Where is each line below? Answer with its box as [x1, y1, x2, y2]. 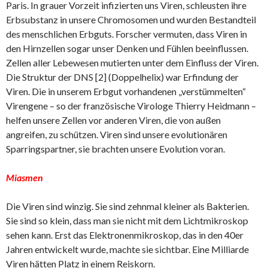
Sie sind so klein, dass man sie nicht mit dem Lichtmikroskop [6, 215, 248, 226]
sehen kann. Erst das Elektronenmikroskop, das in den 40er [6, 229, 243, 240]
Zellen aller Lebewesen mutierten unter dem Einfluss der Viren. [6, 57, 258, 68]
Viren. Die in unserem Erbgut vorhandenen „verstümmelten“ [6, 86, 246, 97]
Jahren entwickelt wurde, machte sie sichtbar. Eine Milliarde [6, 243, 249, 255]
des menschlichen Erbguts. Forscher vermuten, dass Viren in [6, 28, 247, 39]
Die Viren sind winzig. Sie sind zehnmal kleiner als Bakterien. [6, 200, 249, 212]
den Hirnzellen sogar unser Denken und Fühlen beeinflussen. [6, 42, 248, 54]
